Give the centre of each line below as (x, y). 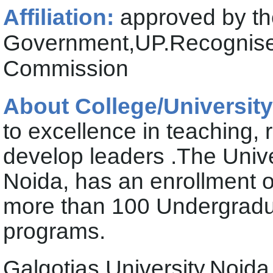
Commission (66, 69)
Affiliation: (62, 17)
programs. (54, 231)
